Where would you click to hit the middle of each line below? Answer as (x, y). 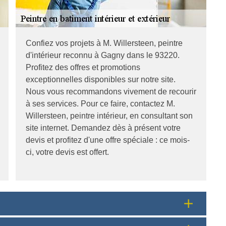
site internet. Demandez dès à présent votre (103, 128)
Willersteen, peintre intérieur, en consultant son (109, 116)
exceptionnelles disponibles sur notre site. (101, 79)
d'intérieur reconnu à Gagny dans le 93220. (103, 55)
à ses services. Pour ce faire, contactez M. (100, 103)
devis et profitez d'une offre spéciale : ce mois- (108, 140)
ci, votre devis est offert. (67, 152)
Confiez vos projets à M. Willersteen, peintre (104, 43)
